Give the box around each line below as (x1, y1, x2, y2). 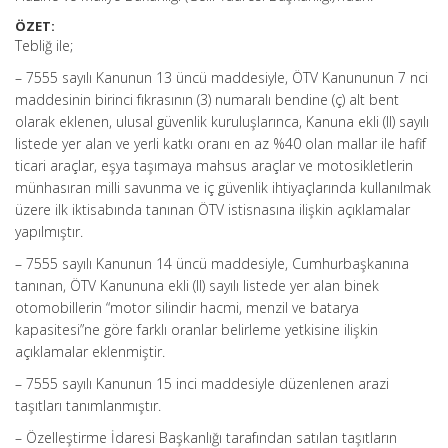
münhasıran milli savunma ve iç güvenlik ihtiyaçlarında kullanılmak (15, 178, 431, 197)
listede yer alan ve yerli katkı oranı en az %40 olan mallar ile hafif (15, 134, 426, 153)
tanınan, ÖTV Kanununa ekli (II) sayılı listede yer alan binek (15, 276, 379, 295)
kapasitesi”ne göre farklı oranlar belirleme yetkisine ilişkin (15, 320, 378, 339)
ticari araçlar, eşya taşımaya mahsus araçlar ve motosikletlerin (15, 156, 413, 175)
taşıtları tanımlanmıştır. (15, 396, 161, 415)
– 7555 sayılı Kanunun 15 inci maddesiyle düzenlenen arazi (15, 374, 389, 393)
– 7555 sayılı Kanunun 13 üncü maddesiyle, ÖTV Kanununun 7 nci (15, 68, 428, 87)
